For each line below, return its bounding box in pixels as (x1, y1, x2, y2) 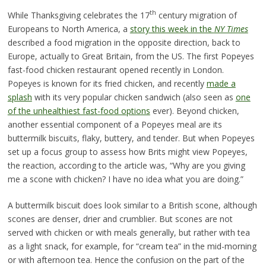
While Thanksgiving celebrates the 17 (7, 9, 150, 21)
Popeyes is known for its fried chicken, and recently (7, 77, 207, 89)
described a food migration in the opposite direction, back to (7, 36, 240, 48)
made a (206, 77, 236, 89)
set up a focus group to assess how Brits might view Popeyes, (7, 145, 248, 157)
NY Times (214, 23, 248, 34)
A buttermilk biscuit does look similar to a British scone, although (7, 199, 257, 211)
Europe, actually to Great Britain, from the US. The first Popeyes (7, 50, 254, 62)
